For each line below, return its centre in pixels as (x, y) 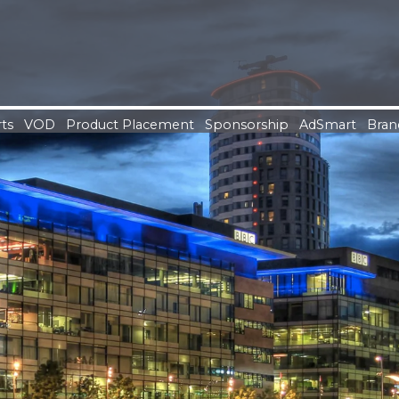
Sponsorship (247, 125)
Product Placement (130, 125)
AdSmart (328, 125)
